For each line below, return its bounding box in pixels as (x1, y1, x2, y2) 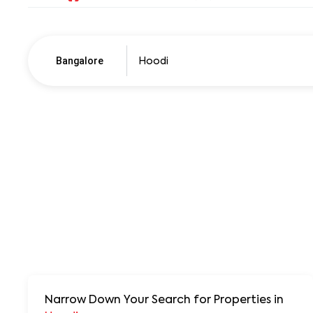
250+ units (84, 158, 161, 174)
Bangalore (56, 55, 103, 66)
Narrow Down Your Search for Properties (45, 295, 271, 306)
